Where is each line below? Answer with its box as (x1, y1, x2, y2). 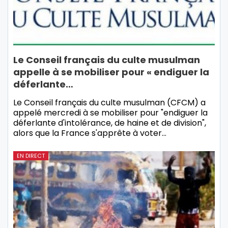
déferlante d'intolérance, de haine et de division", (13, 117, 206, 129)
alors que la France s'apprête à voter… (13, 127, 166, 139)
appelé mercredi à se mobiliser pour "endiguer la (13, 107, 208, 119)
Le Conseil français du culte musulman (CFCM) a (13, 97, 206, 109)
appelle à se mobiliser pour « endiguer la (13, 66, 209, 79)
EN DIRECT (17, 152, 45, 160)
